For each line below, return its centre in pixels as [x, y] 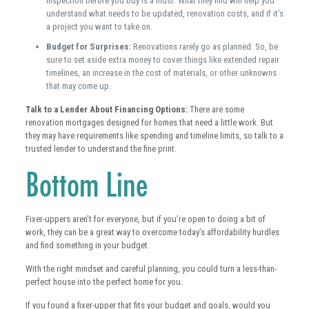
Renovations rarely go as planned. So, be [205, 46]
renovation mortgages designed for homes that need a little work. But [149, 122]
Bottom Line [86, 183]
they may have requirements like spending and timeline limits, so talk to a [154, 135]
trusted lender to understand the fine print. [101, 148]
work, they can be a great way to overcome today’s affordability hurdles [152, 232]
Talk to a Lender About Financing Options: [106, 109]
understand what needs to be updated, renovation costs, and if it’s [165, 13]
